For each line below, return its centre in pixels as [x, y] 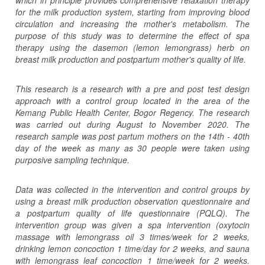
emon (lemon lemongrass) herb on [178, 47]
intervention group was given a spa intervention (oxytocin [132, 224]
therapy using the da [59, 47]
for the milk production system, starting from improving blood [132, 12]
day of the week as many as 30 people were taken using [132, 148]
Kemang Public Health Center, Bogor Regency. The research [132, 112]
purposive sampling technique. [72, 159]
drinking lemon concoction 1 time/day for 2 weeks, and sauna [132, 248]
